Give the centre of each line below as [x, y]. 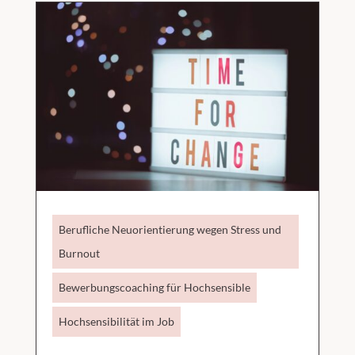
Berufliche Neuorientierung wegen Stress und [170, 229]
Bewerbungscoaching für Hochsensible [154, 287]
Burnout [79, 253]
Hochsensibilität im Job [116, 321]
